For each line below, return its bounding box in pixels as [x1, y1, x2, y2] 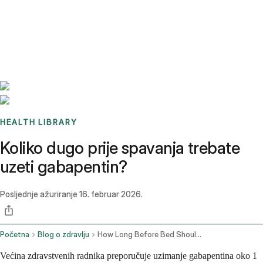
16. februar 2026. [79, 189, 143, 200]
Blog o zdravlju [38, 230, 89, 240]
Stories [60, 9, 86, 20]
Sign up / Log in [29, 23, 89, 34]
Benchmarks [14, 9, 60, 20]
